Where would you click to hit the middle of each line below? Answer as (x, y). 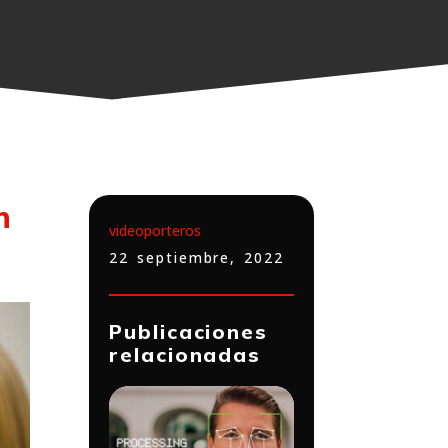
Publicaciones (189, 331)
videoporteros (155, 231)
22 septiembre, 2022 (197, 258)
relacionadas (185, 354)
